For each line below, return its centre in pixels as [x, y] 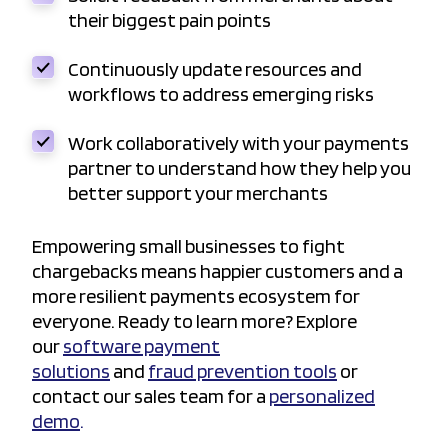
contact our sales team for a [150, 396]
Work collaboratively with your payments [238, 143]
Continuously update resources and [215, 69]
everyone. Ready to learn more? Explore [194, 321]
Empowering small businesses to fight [188, 246]
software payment [141, 346]
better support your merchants [198, 193]
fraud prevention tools [242, 371]
